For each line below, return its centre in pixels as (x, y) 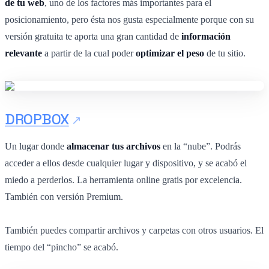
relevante (23, 53)
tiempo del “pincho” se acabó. (62, 247)
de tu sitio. (225, 53)
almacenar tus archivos (113, 146)
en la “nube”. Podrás (201, 146)
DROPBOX (37, 119)
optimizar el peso (170, 53)
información (206, 36)
